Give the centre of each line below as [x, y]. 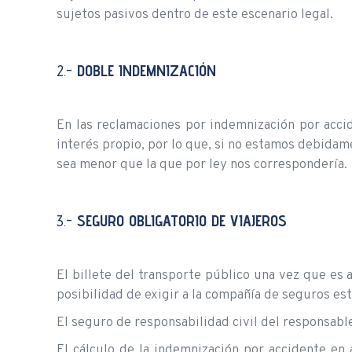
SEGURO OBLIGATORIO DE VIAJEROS [182, 220]
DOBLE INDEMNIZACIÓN [147, 70]
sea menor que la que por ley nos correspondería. [202, 165]
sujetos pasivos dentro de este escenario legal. [195, 15]
